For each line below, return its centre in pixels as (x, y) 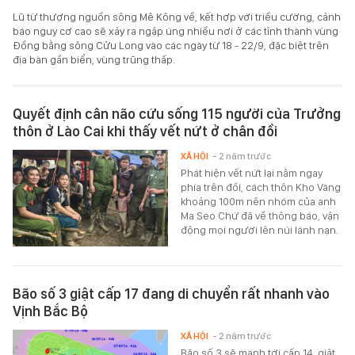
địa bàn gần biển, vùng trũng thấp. (94, 59)
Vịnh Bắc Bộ (50, 311)
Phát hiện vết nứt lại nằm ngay (252, 172)
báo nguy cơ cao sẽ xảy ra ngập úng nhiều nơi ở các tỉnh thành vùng (176, 31)
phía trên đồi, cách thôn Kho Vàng (261, 187)
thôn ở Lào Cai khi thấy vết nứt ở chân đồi (145, 131)
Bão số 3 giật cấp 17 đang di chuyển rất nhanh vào (171, 293)
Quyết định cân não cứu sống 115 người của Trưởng (177, 113)
